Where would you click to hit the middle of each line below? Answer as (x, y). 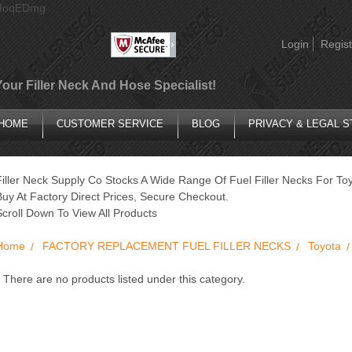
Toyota (324, 246)
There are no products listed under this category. (124, 279)
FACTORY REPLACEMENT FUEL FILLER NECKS (166, 246)
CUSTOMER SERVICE (110, 123)
